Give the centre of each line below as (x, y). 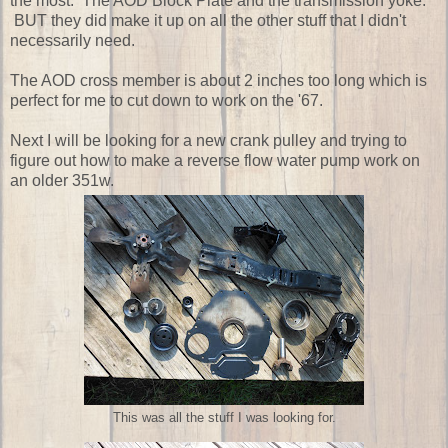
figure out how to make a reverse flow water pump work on (215, 160)
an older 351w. (62, 180)
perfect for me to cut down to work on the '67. (166, 100)
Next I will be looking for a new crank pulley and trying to (208, 140)
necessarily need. (72, 40)
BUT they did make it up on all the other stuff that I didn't (208, 20)
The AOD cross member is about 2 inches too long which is (218, 80)
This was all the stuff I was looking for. (224, 417)
